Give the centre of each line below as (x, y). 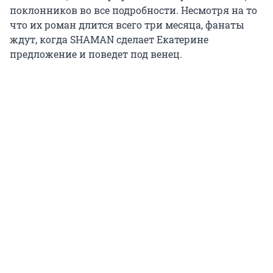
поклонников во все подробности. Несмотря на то (133, 10)
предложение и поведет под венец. (96, 54)
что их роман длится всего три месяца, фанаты (127, 25)
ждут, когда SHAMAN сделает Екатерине (109, 40)
